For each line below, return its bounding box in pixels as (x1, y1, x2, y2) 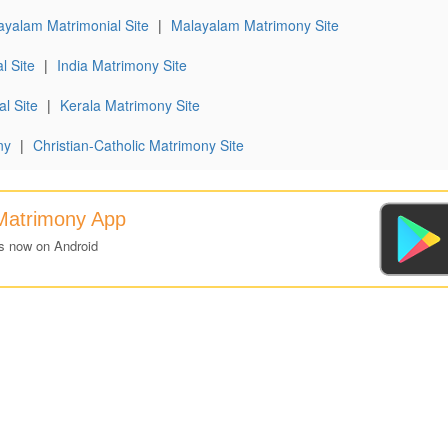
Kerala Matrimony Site (60, 95, 200, 115)
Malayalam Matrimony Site (171, 15, 339, 35)
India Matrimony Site (57, 55, 187, 75)
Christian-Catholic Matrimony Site (33, 135, 244, 155)
